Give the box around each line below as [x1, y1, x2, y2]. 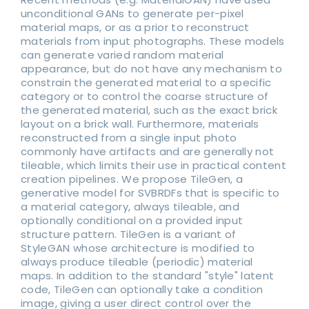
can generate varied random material [21, 47, 224, 62]
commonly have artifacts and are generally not [21, 143, 275, 159]
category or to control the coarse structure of [21, 88, 269, 103]
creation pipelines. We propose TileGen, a [21, 171, 243, 186]
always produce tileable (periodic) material [21, 254, 253, 269]
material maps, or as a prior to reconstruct [21, 19, 250, 34]
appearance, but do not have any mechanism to [21, 61, 283, 76]
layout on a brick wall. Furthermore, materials [21, 116, 259, 131]
